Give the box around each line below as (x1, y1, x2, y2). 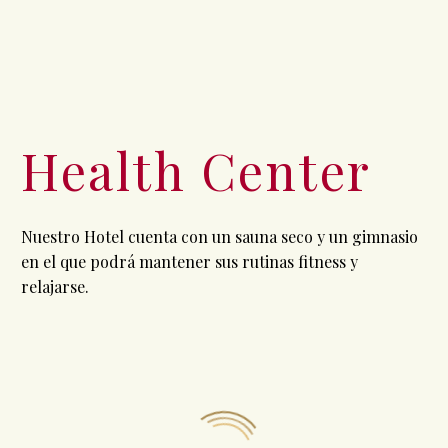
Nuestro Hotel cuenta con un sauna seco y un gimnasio (21, 225, 418, 247)
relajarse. (21, 275, 89, 297)
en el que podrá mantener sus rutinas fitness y (21, 250, 358, 272)
